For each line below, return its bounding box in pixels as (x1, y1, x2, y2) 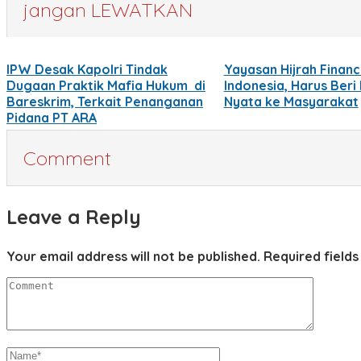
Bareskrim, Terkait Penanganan (6, 93, 203, 110)
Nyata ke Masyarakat (223, 93, 359, 110)
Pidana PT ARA (6, 109, 97, 126)
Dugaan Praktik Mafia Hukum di (6, 77, 205, 93)
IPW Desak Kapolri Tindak (6, 60, 168, 77)
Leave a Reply (6, 204, 141, 229)
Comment (23, 145, 111, 170)
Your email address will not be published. (6, 247, 260, 264)
